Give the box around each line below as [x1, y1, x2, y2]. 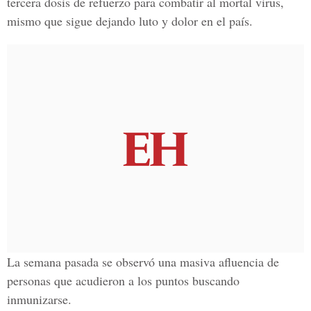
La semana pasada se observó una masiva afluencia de [7, 253, 279, 270]
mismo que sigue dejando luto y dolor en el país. [7, 12, 253, 29]
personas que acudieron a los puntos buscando [7, 272, 239, 289]
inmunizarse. [7, 291, 72, 308]
